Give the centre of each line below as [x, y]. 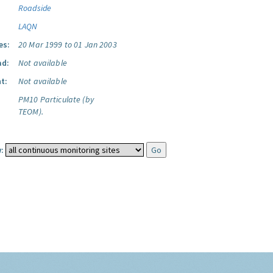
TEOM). [31, 112]
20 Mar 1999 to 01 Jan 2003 [68, 44]
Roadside [35, 8]
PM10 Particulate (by [56, 99]
